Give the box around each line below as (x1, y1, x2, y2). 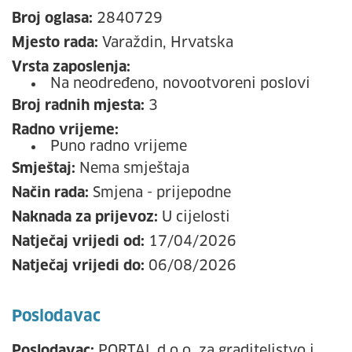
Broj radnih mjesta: (12, 99, 145, 113)
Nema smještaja (79, 162, 189, 176)
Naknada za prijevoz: (12, 211, 158, 225)
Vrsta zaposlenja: (12, 60, 130, 75)
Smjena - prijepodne (93, 186, 231, 200)
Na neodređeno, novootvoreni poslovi (50, 77, 310, 91)
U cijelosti (162, 211, 230, 225)
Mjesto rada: (12, 36, 98, 50)
